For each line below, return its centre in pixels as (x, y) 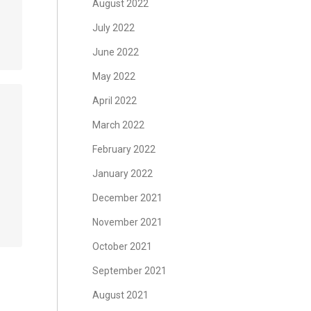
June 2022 (115, 52)
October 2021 (122, 246)
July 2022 (113, 28)
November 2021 (127, 222)
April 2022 (114, 101)
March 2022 (118, 125)
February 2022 (124, 149)
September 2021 (129, 271)
